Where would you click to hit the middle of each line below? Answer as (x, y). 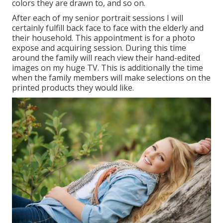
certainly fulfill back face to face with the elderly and (108, 28)
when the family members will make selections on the (111, 77)
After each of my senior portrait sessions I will (98, 18)
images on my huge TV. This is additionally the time (108, 67)
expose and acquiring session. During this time (99, 48)
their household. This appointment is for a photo (104, 38)
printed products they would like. (73, 87)
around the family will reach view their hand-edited (106, 57)
